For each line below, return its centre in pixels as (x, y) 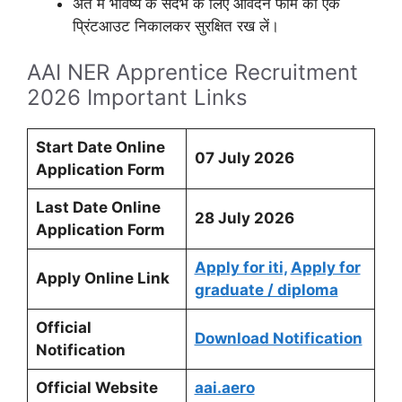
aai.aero (224, 388)
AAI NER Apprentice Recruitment (192, 73)
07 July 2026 (244, 158)
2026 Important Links (137, 98)
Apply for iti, (240, 268)
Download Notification (278, 339)
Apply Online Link (102, 279)
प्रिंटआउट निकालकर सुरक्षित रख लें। (176, 26)
